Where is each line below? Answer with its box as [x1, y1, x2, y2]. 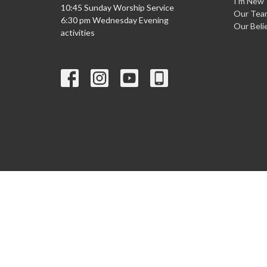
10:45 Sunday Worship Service [61, 2, 174, 13]
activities [61, 27, 97, 38]
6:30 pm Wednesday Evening [61, 15, 169, 26]
